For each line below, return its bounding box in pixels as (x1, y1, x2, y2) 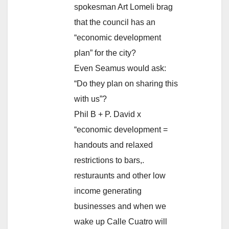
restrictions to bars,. (74, 155, 144, 165)
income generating (74, 186, 142, 195)
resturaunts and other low (74, 171, 166, 180)
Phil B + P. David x (74, 109, 141, 119)
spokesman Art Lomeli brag (74, 2, 173, 11)
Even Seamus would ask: (74, 63, 166, 73)
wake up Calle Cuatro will (74, 217, 167, 226)
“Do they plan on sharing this (74, 79, 178, 88)
